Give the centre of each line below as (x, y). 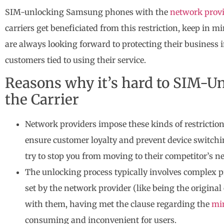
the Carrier (42, 99)
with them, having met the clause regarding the (118, 204)
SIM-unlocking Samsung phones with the (86, 12)
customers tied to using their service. (75, 60)
